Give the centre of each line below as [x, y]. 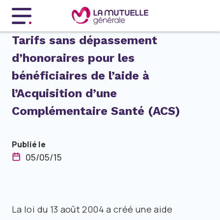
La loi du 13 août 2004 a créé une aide [92, 209]
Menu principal [32, 19]
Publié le [29, 144]
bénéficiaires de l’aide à [81, 76]
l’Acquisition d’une [64, 93]
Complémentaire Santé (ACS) [96, 111]
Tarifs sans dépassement [84, 40]
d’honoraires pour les [73, 58]
